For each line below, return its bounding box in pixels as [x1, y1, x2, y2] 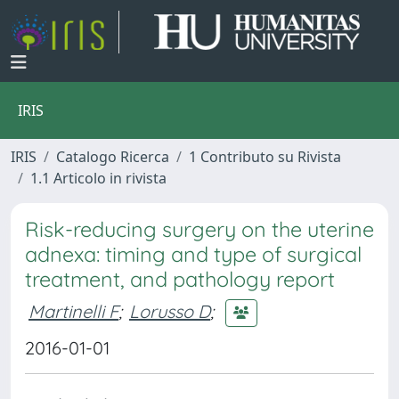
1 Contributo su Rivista [189, 147, 341, 167]
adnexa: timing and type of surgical [25, 241, 362, 267]
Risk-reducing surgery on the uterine [25, 216, 374, 242]
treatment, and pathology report [25, 266, 335, 292]
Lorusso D [129, 299, 210, 322]
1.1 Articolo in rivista [30, 168, 167, 188]
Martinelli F [28, 299, 118, 322]
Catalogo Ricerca [56, 147, 169, 167]
